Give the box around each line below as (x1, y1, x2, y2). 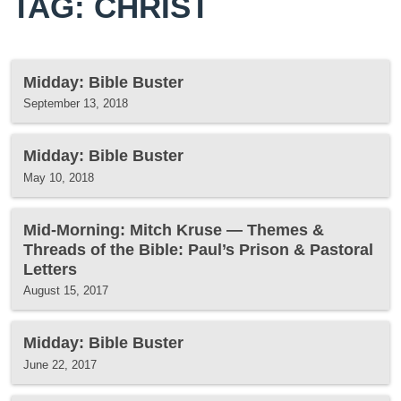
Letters (23, 259, 78, 278)
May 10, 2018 (23, 170, 95, 184)
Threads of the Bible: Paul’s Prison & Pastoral (23, 239, 374, 259)
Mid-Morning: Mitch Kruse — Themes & (23, 219, 325, 239)
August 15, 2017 (23, 284, 109, 298)
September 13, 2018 (23, 96, 129, 110)
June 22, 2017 (23, 357, 98, 371)
